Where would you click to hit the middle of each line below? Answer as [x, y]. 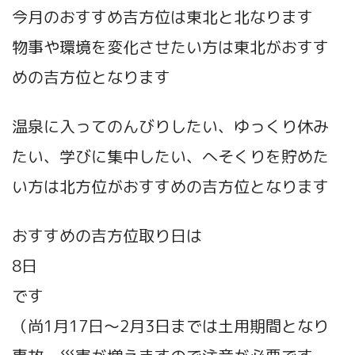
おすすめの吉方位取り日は [107, 236]
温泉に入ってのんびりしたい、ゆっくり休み [170, 126]
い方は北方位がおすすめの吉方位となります [170, 187]
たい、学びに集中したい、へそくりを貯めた [170, 157]
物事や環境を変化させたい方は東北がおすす [170, 47]
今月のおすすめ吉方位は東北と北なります [162, 17]
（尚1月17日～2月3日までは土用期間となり [170, 326]
